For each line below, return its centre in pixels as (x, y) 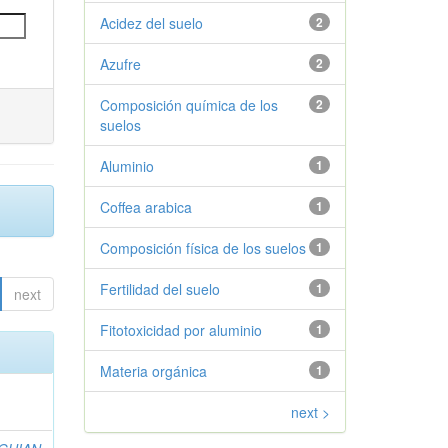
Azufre (120, 64)
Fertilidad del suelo (159, 289)
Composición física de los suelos (202, 248)
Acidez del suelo (151, 23)
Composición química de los (188, 105)
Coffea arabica (145, 207)
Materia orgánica (153, 371)
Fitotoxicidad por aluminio (180, 330)
